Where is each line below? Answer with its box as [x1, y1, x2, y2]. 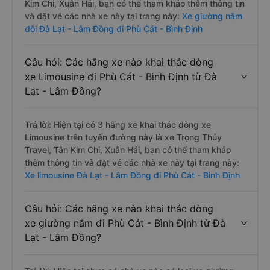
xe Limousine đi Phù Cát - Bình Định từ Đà [25, 71, 217, 83]
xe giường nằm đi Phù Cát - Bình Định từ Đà [25, 217, 225, 229]
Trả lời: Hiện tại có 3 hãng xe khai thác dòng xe [25, 119, 211, 130]
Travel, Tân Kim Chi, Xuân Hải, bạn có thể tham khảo [25, 145, 231, 155]
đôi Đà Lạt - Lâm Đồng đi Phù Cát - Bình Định [25, 24, 202, 34]
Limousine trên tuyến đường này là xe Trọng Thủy [25, 132, 222, 142]
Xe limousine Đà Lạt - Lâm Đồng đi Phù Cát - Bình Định [25, 170, 240, 180]
